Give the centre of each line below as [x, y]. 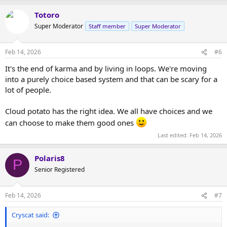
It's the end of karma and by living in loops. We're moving [106, 68]
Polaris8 [50, 158]
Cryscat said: [30, 215]
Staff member [107, 26]
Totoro [47, 14]
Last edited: [174, 135]
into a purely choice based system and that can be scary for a [111, 79]
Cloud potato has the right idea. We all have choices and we [109, 111]
